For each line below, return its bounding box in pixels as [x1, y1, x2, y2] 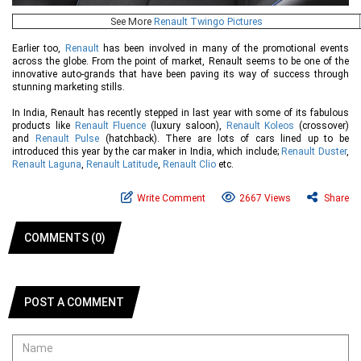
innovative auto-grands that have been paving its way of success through [12, 68, 349, 81]
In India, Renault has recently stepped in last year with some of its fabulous [12, 107, 349, 119]
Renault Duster [281, 146, 347, 158]
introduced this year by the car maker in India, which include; [12, 146, 282, 158]
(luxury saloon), [146, 120, 226, 132]
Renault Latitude [86, 159, 158, 171]
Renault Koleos [226, 120, 295, 132]
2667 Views [239, 193, 291, 205]
